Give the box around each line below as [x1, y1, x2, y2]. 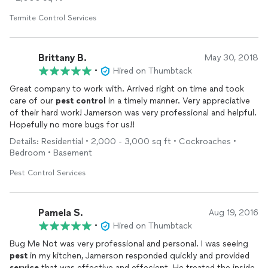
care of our [10, 96, 56, 106]
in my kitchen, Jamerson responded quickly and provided [28, 251, 249, 261]
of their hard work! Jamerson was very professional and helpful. [10, 108, 257, 118]
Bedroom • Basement [10, 148, 92, 158]
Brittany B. [38, 51, 87, 63]
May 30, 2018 [205, 53, 258, 63]
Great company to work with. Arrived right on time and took [10, 84, 244, 94]
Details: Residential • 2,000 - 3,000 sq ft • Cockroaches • [10, 136, 236, 147]
